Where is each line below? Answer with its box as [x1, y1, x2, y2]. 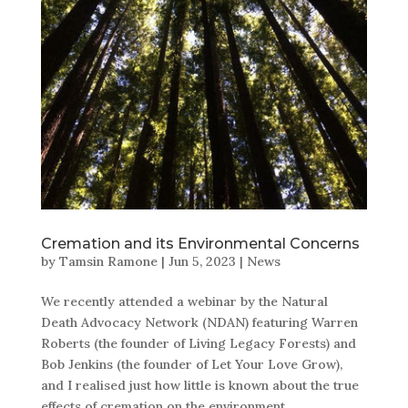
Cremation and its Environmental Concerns [40, 234, 360, 252]
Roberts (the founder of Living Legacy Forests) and [40, 334, 356, 352]
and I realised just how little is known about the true [40, 376, 359, 393]
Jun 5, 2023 [168, 252, 236, 270]
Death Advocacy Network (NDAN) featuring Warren [40, 313, 358, 331]
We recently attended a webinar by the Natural [40, 292, 328, 310]
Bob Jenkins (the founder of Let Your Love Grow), [40, 355, 342, 372]
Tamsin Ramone [58, 252, 158, 270]
